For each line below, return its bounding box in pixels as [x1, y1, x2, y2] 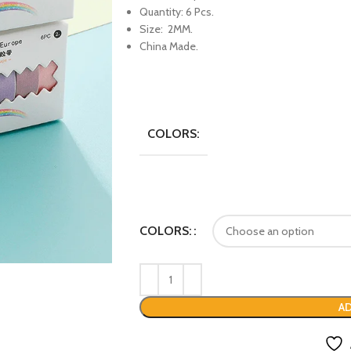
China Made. [139, 39, 198, 53]
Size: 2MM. [139, 22, 193, 36]
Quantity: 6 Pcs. [139, 5, 214, 19]
